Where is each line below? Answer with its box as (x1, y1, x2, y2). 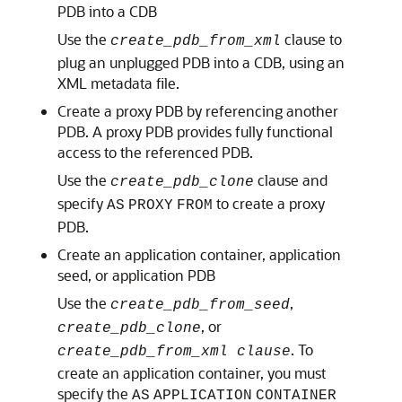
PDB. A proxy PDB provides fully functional (57, 122, 333, 141)
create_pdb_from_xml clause (57, 344, 291, 360)
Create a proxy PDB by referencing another (57, 101, 338, 120)
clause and (254, 170, 328, 189)
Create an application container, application (57, 245, 341, 264)
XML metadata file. (57, 74, 179, 92)
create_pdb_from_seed (110, 297, 290, 313)
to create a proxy (213, 194, 325, 213)
